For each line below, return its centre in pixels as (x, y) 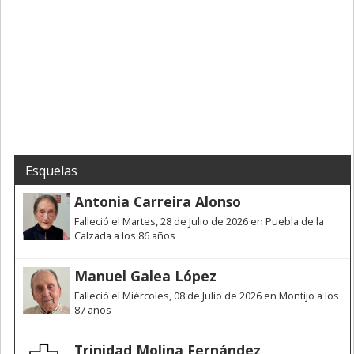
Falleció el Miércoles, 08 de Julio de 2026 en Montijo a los (207, 296)
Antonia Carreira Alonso (158, 202)
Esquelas (51, 171)
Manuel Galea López (145, 276)
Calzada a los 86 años (125, 236)
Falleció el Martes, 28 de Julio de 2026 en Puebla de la (199, 222)
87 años (93, 310)
